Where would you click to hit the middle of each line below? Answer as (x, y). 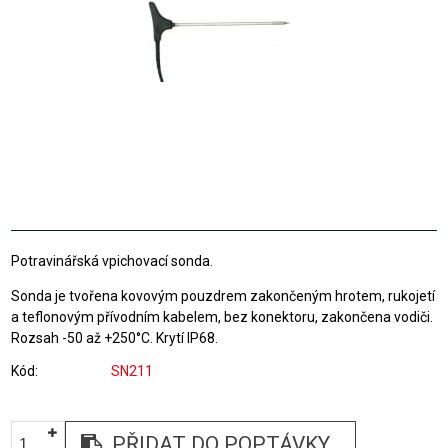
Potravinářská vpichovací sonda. (112, 261)
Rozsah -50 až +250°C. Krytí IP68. (115, 338)
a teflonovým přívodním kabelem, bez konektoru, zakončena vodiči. (222, 317)
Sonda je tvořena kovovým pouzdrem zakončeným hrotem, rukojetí (223, 296)
